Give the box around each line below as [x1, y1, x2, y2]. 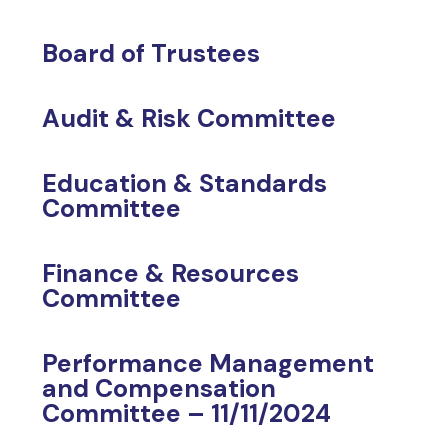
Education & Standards [42, 166, 328, 200]
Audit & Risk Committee [42, 101, 337, 135]
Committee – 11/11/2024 [42, 396, 332, 430]
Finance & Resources [42, 256, 300, 290]
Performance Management [42, 346, 375, 380]
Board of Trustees [42, 36, 261, 70]
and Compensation [42, 371, 277, 405]
